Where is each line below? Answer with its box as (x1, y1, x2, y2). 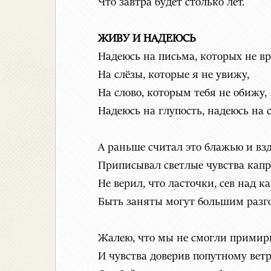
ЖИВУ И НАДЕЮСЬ (98, 33, 195, 45)
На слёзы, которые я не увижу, (98, 69, 249, 82)
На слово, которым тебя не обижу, (98, 87, 267, 100)
